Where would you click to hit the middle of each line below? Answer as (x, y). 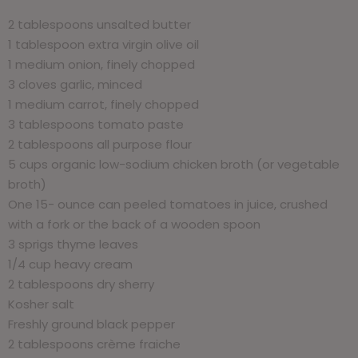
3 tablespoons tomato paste (96, 124)
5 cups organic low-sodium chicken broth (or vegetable (174, 164)
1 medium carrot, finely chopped (103, 104)
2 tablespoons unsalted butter (99, 24)
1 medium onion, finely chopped (101, 64)
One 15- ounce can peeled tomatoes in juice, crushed (168, 204)
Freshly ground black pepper (91, 324)
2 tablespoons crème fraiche (94, 344)
